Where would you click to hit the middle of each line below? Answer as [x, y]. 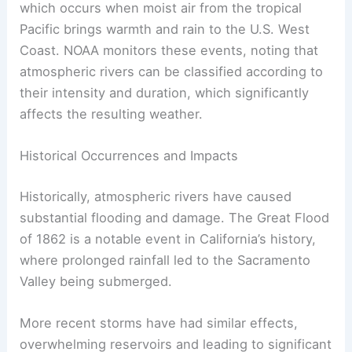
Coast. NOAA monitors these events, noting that [169, 50]
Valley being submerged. [96, 281]
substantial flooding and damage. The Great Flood [175, 217]
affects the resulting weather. [112, 114]
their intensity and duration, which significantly [165, 92]
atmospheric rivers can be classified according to [172, 71]
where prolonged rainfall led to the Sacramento [165, 260]
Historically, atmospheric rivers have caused [156, 196]
